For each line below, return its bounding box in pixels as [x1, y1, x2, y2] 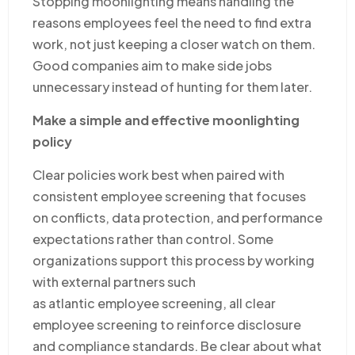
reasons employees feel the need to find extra [32, 13, 311, 31]
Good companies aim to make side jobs [32, 56, 272, 74]
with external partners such [32, 273, 196, 290]
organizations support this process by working [32, 251, 315, 269]
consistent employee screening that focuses [32, 187, 306, 204]
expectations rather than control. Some [32, 230, 273, 247]
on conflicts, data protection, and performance [32, 208, 323, 226]
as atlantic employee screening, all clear [32, 294, 276, 311]
